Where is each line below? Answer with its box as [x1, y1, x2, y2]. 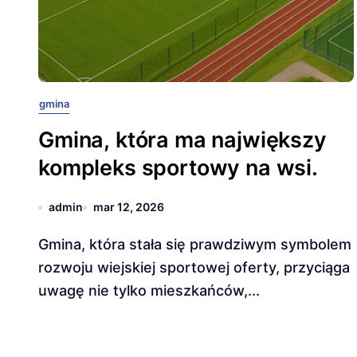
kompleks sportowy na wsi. [38, 155, 318, 181]
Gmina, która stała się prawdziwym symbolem [38, 236, 49, 253]
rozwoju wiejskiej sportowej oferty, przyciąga [38, 259, 350, 276]
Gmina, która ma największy [38, 127, 327, 153]
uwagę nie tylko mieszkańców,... [38, 282, 260, 299]
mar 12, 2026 [93, 200, 164, 214]
